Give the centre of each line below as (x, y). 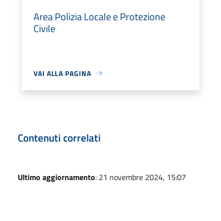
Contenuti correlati (59, 137)
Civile (44, 28)
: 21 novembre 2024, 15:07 (141, 177)
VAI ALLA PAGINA (62, 73)
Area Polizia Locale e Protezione (99, 16)
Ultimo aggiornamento (56, 177)
